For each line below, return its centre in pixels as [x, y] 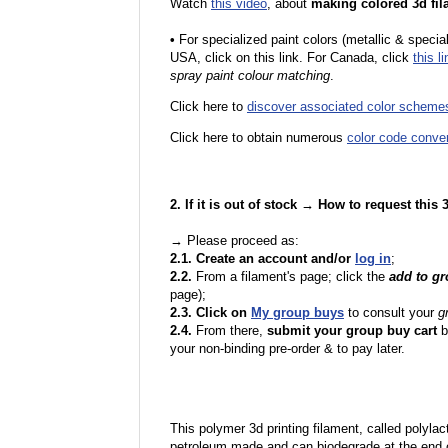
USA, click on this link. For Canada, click [291, 57]
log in [373, 258]
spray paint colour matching [250, 75]
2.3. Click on [210, 312]
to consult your [391, 312]
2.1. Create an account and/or [262, 258]
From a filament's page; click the [290, 276]
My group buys [297, 312]
